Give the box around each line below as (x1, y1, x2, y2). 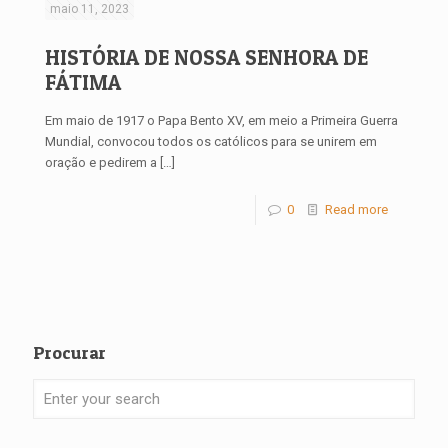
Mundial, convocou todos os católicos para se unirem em (45, 134, 377, 149)
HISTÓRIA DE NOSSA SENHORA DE (45, 45, 368, 70)
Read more (325, 202, 388, 217)
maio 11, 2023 (50, 2, 129, 16)
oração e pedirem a (45, 155, 157, 170)
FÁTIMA (45, 70, 121, 95)
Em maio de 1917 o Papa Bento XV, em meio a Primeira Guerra (45, 113, 398, 128)
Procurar (33, 342, 106, 363)
